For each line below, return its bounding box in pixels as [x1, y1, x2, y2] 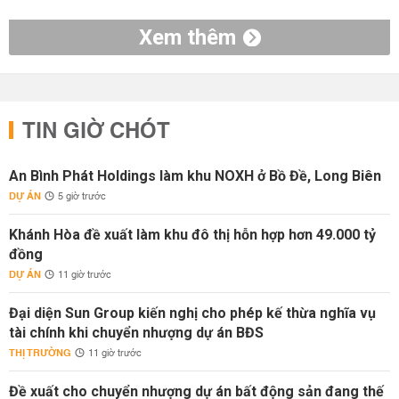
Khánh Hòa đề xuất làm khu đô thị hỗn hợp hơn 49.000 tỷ [9, 226, 376, 243]
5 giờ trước [58, 188, 106, 206]
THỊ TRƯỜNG [9, 344, 71, 362]
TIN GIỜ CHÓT [22, 112, 170, 151]
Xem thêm [138, 25, 236, 50]
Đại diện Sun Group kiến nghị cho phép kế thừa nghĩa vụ [9, 305, 376, 322]
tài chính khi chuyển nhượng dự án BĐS [9, 324, 264, 341]
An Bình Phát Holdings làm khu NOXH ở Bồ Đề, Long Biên [9, 167, 381, 184]
